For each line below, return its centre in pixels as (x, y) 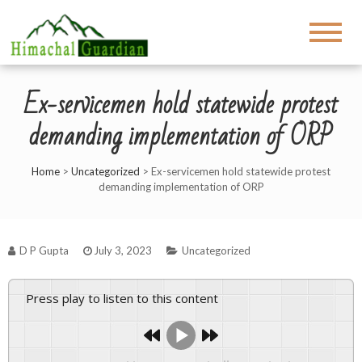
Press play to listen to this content (126, 298)
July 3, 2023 (123, 250)
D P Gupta (43, 250)
